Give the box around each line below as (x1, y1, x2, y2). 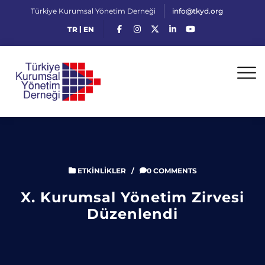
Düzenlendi (87, 205, 178, 222)
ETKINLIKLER (77, 166, 126, 175)
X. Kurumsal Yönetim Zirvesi (21, 188, 244, 206)
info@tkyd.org (172, 7, 223, 15)
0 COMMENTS (146, 166, 197, 175)
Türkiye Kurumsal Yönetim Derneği (30, 7, 156, 15)
